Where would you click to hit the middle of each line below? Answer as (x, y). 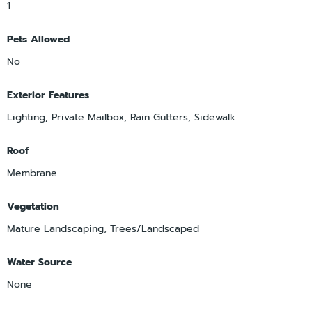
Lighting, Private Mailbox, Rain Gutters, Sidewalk (121, 117)
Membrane (32, 173)
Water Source (39, 262)
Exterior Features (48, 95)
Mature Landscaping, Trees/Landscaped (103, 228)
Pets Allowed (38, 39)
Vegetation (33, 206)
